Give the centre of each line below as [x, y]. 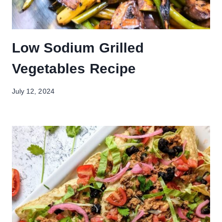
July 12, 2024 [33, 92]
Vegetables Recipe [74, 68]
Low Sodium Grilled [78, 48]
